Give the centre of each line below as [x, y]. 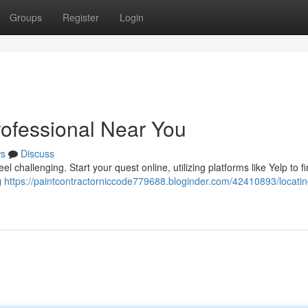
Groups [26, 17]
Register [81, 17]
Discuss [37, 153]
